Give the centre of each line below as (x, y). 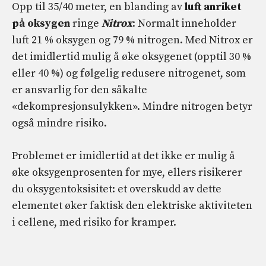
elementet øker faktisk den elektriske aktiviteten (132, 206)
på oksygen (41, 24)
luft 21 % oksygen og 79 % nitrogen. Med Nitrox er (132, 40)
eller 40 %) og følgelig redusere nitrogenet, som (129, 74)
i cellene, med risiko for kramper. (94, 223)
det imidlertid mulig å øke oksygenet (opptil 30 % (132, 57)
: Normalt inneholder (184, 24)
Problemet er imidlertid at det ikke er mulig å (123, 156)
